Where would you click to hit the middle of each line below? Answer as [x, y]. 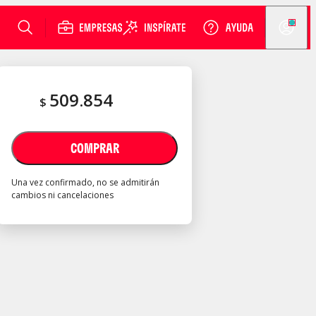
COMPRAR [95, 148]
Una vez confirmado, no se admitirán [85, 182]
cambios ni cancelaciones [62, 195]
